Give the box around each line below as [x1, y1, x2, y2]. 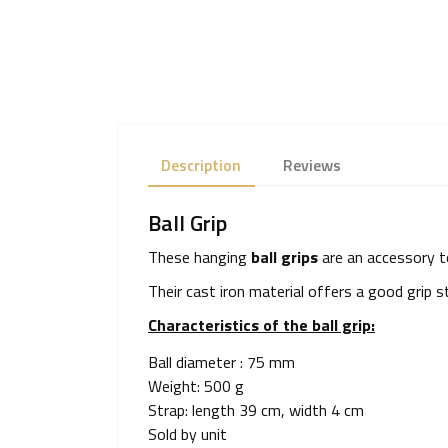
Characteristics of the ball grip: [148, 313, 375, 338]
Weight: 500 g [148, 374, 248, 399]
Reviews [282, 153, 341, 178]
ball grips [251, 245, 318, 270]
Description [161, 153, 242, 178]
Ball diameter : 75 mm [148, 350, 295, 375]
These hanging [148, 245, 251, 270]
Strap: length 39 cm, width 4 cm [148, 398, 368, 423]
